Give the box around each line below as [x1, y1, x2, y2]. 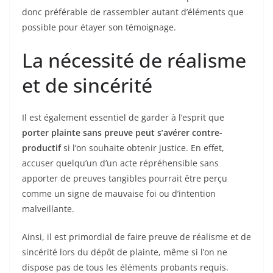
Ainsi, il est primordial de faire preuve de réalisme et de [22, 231, 251, 243]
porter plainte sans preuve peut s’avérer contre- [22, 127, 222, 139]
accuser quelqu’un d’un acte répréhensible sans [22, 157, 219, 169]
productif [22, 142, 61, 154]
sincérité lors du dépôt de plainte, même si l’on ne [22, 246, 227, 258]
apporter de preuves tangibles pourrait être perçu [22, 172, 227, 185]
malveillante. [22, 203, 74, 215]
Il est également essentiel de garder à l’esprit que [22, 112, 224, 124]
